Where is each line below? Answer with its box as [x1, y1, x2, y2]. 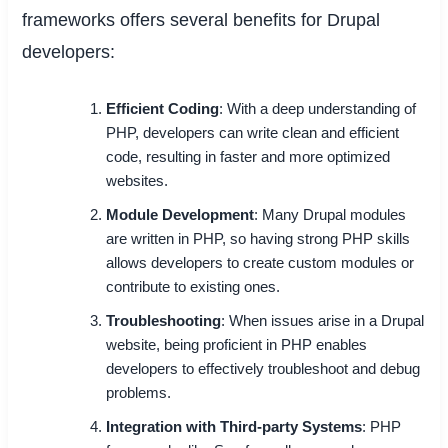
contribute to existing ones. [106, 278, 281, 295]
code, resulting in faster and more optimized [106, 148, 391, 165]
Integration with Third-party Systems [106, 418, 363, 435]
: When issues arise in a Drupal [221, 312, 425, 329]
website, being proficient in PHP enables [106, 336, 368, 353]
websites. [106, 172, 169, 189]
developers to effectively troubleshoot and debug [106, 360, 421, 377]
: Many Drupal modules [254, 206, 407, 223]
